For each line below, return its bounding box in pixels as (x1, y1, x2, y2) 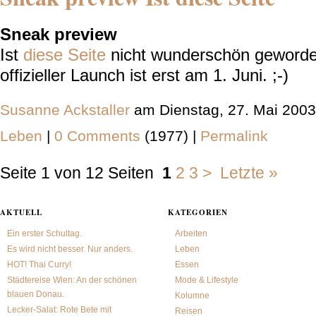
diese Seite (23, 45, 111, 64)
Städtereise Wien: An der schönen (7, 275, 137, 285)
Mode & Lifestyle (175, 275, 238, 285)
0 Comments (54, 128, 145, 144)
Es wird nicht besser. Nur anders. (7, 244, 133, 254)
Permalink (200, 128, 268, 144)
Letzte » (220, 164, 278, 182)
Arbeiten (175, 229, 207, 238)
